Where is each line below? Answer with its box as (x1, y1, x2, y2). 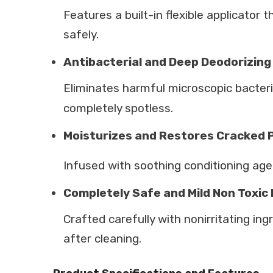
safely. (63, 27, 99, 42)
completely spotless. (63, 101, 173, 115)
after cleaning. (63, 232, 141, 246)
